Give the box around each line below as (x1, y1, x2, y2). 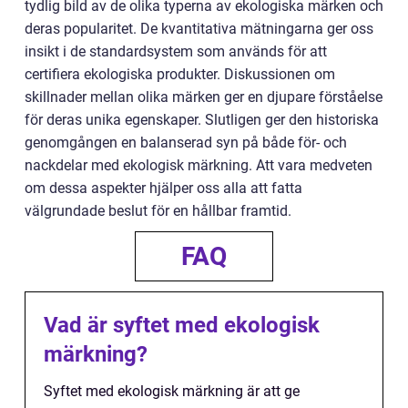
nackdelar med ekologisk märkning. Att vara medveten (25, 156, 372, 174)
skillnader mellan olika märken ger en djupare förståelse (25, 87, 382, 106)
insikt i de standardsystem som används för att (25, 42, 327, 60)
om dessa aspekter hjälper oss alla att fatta (25, 178, 302, 197)
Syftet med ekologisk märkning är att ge (44, 382, 300, 400)
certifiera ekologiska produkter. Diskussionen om (25, 65, 335, 83)
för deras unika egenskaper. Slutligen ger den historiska (25, 110, 379, 128)
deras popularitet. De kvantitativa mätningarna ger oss (25, 19, 373, 37)
